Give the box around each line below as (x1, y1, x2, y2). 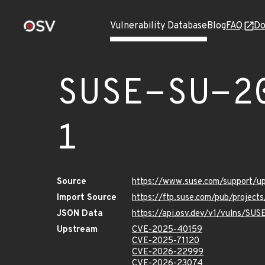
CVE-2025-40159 (132, 224, 202, 235)
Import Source (57, 192, 117, 203)
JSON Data (57, 208, 103, 219)
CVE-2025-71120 (132, 235, 199, 247)
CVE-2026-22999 (132, 247, 203, 258)
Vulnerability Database (110, 20, 207, 32)
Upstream (57, 224, 98, 235)
